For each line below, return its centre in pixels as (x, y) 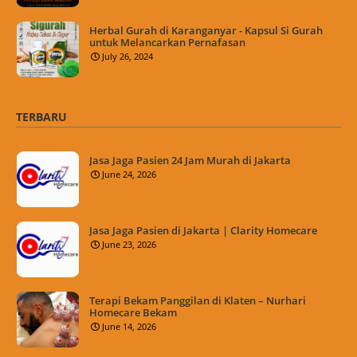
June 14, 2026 (129, 326)
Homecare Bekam (133, 312)
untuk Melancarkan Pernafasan (167, 42)
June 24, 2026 (129, 174)
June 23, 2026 (129, 244)
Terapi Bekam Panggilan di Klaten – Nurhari (198, 300)
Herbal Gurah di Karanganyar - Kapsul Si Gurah (206, 30)
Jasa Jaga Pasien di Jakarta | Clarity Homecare (203, 230)
